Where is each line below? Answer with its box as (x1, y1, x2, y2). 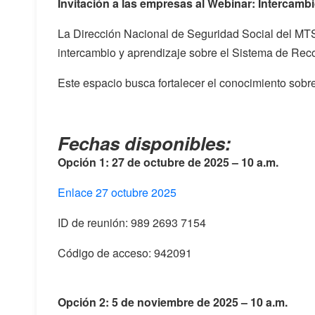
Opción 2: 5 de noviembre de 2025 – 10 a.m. (58, 294, 288, 310)
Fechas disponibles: (58, 130, 231, 156)
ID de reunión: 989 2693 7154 (58, 214, 209, 231)
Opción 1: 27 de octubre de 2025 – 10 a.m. (58, 154, 278, 170)
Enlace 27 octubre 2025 (58, 184, 176, 200)
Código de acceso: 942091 (58, 245, 192, 261)
